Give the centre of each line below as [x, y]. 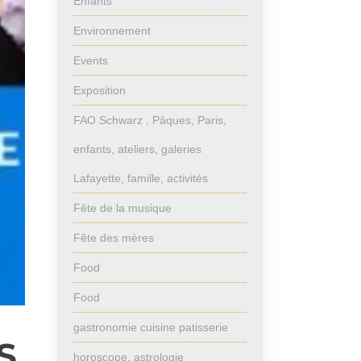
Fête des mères [114, 238]
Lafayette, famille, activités [141, 178]
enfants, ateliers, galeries [137, 149]
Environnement [112, 31]
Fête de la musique [122, 208]
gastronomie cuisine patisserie [151, 327]
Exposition [100, 90]
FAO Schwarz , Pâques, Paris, [150, 120]
